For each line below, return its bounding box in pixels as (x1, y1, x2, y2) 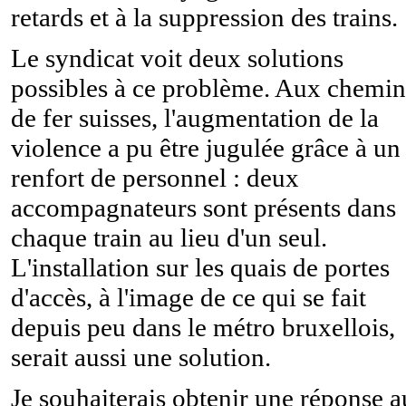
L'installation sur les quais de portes (11, 252, 390, 282)
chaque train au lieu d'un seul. (11, 222, 327, 252)
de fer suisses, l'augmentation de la (11, 102, 379, 132)
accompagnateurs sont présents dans (11, 192, 396, 222)
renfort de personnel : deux (11, 162, 299, 192)
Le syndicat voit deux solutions (11, 43, 343, 72)
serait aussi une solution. (11, 342, 271, 372)
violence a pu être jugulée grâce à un (11, 132, 401, 162)
